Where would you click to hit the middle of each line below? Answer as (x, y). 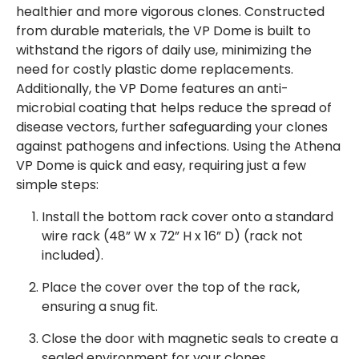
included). (73, 256)
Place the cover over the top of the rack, (171, 288)
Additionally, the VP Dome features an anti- (152, 89)
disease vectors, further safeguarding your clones (172, 127)
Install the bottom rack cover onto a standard (188, 217)
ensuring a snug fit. (100, 307)
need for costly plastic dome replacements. (155, 70)
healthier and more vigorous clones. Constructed (170, 12)
